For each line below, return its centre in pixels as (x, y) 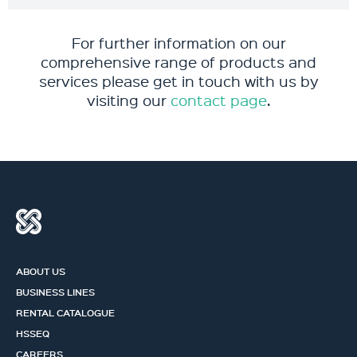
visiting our (128, 100)
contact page (218, 100)
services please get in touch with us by (178, 81)
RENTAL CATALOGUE (65, 312)
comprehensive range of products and (178, 62)
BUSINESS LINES (55, 292)
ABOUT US (41, 271)
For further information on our (178, 43)
